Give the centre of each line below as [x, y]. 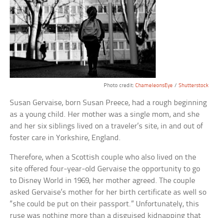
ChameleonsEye [154, 85]
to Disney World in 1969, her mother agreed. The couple [103, 181]
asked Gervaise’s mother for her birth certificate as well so [108, 192]
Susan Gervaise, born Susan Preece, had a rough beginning [109, 103]
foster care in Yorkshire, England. [65, 138]
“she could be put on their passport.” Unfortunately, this [105, 204]
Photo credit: [119, 85]
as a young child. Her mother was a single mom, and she [105, 114]
